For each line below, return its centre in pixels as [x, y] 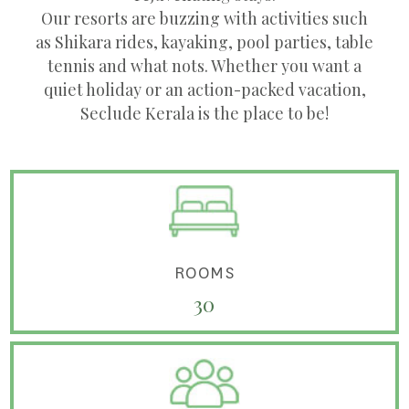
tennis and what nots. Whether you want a [204, 65]
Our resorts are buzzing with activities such [204, 17]
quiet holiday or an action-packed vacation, [204, 89]
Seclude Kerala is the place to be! [204, 112]
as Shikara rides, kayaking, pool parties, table [204, 41]
